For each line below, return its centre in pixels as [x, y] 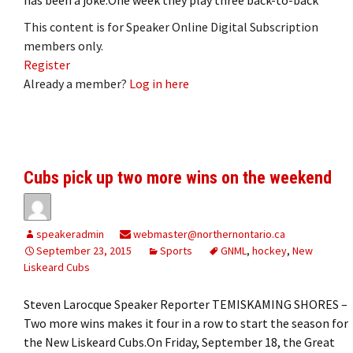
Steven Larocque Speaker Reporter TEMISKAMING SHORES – [186, 304]
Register [47, 64]
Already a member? [76, 83]
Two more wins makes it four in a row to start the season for [186, 323]
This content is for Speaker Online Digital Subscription [171, 26]
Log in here [159, 83]
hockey [269, 250]
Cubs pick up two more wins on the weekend [178, 177]
